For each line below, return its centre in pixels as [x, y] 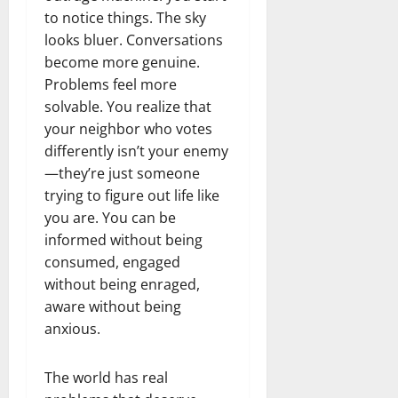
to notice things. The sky [125, 17]
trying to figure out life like [132, 195]
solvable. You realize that [128, 106]
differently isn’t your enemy [136, 151]
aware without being [113, 306]
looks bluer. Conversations [134, 40]
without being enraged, [122, 284]
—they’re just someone [122, 173]
